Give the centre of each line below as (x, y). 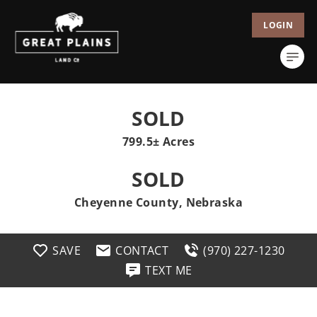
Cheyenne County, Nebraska (158, 202)
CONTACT (142, 250)
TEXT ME (169, 270)
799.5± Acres (158, 142)
